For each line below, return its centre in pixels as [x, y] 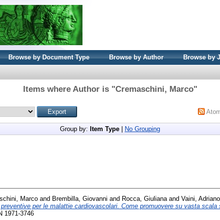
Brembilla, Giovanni [81, 198]
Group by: [75, 129]
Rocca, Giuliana [144, 198]
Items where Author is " [69, 89]
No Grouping [142, 129]
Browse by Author [136, 57]
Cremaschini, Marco [154, 89]
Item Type [105, 129]
